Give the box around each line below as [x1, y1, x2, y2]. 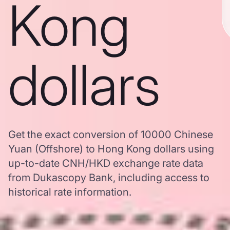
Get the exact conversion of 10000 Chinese [8, 128, 213, 141]
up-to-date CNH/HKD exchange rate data [8, 157, 203, 169]
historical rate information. [8, 186, 131, 198]
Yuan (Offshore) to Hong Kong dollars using [8, 143, 214, 155]
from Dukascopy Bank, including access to [8, 171, 209, 184]
